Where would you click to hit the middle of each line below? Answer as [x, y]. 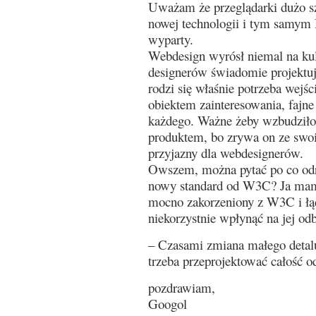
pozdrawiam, [182, 287]
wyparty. [171, 39]
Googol [168, 304]
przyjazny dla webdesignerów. [226, 153]
